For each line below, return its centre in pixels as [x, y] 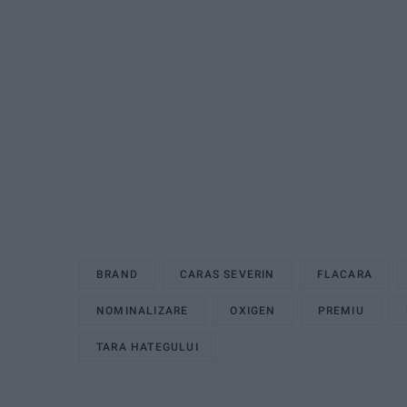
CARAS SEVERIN [228, 274]
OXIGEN [253, 310]
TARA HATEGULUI [148, 347]
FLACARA [345, 274]
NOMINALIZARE [143, 310]
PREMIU [341, 310]
